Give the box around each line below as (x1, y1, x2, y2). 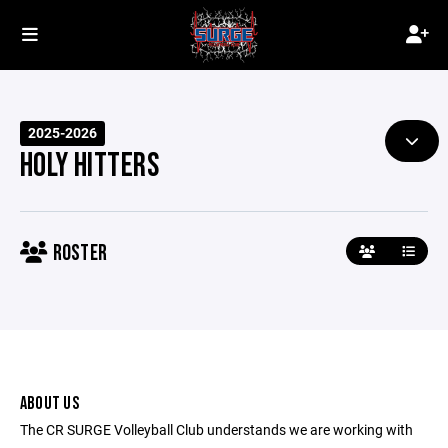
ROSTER (48, 240, 108, 267)
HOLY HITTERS (20, 146, 159, 186)
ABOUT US (20, 393, 79, 414)
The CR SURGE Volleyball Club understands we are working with (20, 420, 413, 439)
